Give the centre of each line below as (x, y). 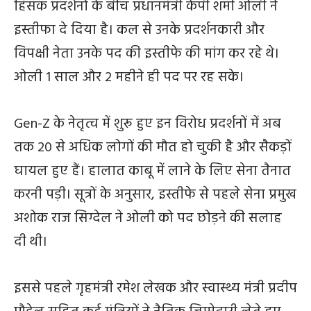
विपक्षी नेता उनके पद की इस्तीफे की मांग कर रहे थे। (146, 54)
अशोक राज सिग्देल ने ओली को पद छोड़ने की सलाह (148, 218)
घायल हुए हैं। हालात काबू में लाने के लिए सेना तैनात (152, 171)
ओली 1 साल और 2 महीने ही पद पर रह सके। (129, 77)
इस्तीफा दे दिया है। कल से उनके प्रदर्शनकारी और (139, 30)
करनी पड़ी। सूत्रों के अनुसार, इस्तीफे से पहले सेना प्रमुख (155, 195)
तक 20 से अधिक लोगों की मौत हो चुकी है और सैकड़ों (153, 148)
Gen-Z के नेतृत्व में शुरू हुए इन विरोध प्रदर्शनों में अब (148, 124)
